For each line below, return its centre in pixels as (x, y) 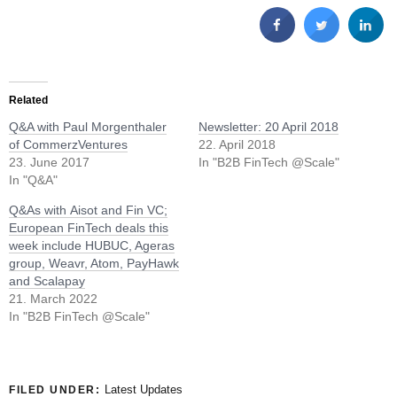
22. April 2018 (237, 144)
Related (28, 100)
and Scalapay (47, 280)
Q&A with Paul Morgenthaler (88, 126)
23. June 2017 (49, 162)
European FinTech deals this (89, 227)
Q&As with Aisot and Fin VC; (88, 210)
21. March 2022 (53, 298)
